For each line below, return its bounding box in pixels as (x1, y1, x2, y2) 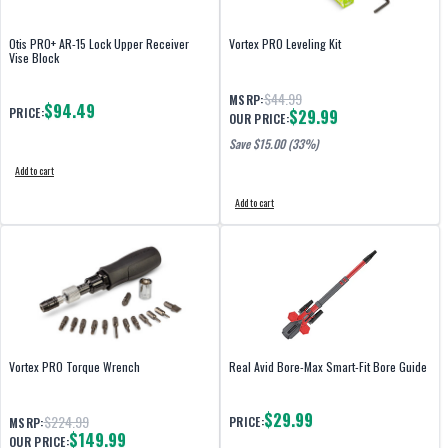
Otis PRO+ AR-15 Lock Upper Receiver (9, 35, 189, 52)
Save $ (229, 135, 259, 152)
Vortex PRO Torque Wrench (9, 358, 140, 375)
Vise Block (9, 49, 59, 66)
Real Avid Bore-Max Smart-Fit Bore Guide (229, 358, 427, 375)
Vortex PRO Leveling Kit (229, 35, 341, 52)
